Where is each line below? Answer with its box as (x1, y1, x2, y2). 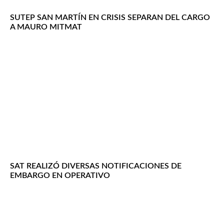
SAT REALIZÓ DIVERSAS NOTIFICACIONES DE (10, 162, 181, 170)
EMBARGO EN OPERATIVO (10, 171, 110, 180)
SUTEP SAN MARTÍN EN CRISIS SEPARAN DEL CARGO (10, 13, 210, 22)
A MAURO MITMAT (10, 23, 82, 31)
